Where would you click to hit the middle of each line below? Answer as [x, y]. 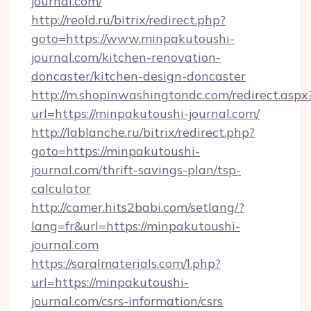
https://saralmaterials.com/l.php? [126, 263]
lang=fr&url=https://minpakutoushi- [136, 226]
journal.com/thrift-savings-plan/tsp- [136, 170]
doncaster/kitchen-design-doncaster [138, 76]
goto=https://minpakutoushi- [116, 151]
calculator [61, 188]
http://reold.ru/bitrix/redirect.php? [128, 20]
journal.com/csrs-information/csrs [127, 301]
